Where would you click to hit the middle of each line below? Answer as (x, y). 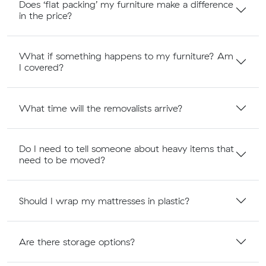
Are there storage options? (77, 241)
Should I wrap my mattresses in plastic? (104, 200)
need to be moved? (62, 160)
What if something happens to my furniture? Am (126, 56)
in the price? (46, 16)
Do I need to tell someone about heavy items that (126, 149)
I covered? (42, 67)
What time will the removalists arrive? (101, 108)
